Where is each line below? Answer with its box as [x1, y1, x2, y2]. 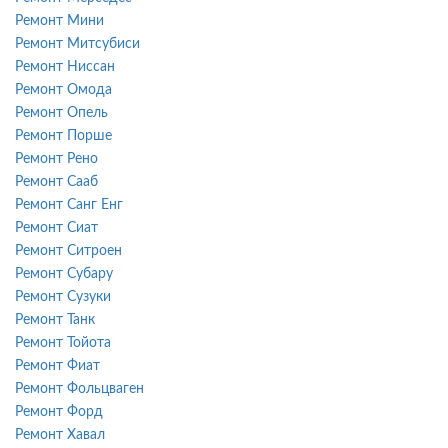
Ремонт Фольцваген [15, 381, 144, 396]
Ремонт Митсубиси [15, 36, 140, 51]
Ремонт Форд [15, 404, 103, 419]
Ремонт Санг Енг [15, 197, 123, 212]
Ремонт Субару [15, 266, 113, 281]
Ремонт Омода [15, 82, 112, 97]
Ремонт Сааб [15, 174, 98, 189]
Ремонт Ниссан [15, 59, 115, 74]
